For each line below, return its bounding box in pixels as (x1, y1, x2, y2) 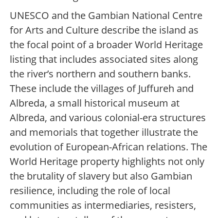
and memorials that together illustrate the (10, 126, 198, 139)
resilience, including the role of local (10, 184, 170, 198)
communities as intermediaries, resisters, (10, 199, 196, 212)
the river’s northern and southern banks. (10, 67, 191, 81)
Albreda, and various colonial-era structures (10, 111, 206, 125)
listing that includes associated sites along (10, 53, 198, 66)
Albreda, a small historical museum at (10, 96, 180, 110)
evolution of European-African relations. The (10, 140, 207, 154)
